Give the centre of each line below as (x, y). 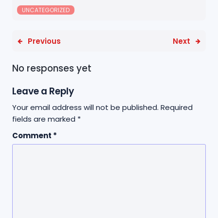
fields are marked (45, 119)
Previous (44, 41)
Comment (33, 135)
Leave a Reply (43, 91)
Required (177, 107)
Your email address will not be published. (85, 107)
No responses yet (52, 68)
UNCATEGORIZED (46, 10)
